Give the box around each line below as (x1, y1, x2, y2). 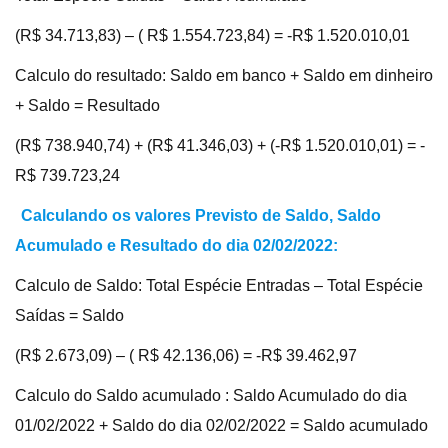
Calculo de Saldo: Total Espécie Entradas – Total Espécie (15, 276, 423, 294)
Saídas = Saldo (15, 306, 124, 324)
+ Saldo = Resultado (15, 96, 160, 114)
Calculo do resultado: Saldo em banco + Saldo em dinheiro (15, 66, 433, 84)
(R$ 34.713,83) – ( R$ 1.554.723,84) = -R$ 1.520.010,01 (15, 26, 410, 44)
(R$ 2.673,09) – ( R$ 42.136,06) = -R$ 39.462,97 (15, 346, 357, 364)
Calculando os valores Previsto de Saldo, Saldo (21, 206, 382, 224)
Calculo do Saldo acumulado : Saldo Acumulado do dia (15, 386, 407, 404)
